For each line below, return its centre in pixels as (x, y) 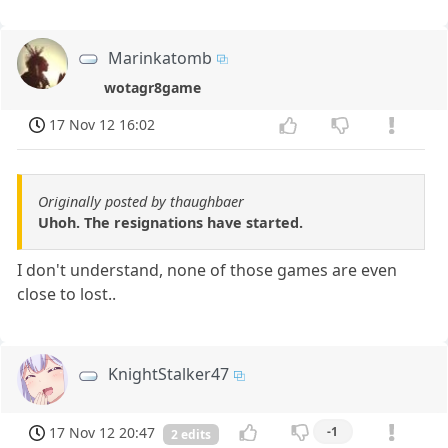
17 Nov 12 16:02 (102, 125)
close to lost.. (67, 294)
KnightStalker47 (169, 374)
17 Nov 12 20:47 (102, 432)
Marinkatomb (160, 57)
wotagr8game (153, 87)
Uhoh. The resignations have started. (170, 223)
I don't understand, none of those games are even (207, 270)
